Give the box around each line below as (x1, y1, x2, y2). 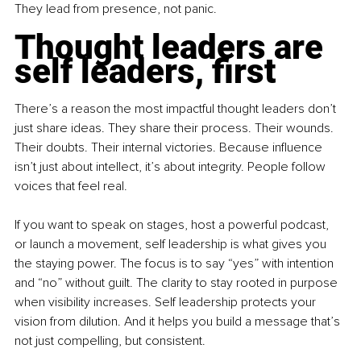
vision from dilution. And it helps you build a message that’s (15, 313, 343, 330)
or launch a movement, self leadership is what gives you (15, 236, 330, 253)
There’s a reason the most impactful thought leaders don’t (15, 101, 339, 118)
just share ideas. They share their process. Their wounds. (15, 120, 337, 137)
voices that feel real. (15, 178, 127, 195)
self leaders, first (15, 52, 276, 92)
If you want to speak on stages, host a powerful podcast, (15, 217, 332, 234)
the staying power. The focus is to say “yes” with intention (15, 255, 337, 272)
